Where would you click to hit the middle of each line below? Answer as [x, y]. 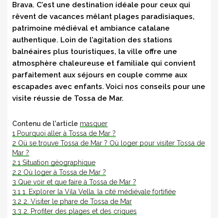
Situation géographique [59, 162]
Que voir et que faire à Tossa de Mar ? [77, 182]
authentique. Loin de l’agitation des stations [92, 40]
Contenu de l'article [45, 123]
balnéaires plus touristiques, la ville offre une [95, 51]
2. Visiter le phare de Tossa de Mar [78, 201]
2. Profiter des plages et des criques [80, 211]
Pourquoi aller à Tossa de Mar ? [66, 133]
